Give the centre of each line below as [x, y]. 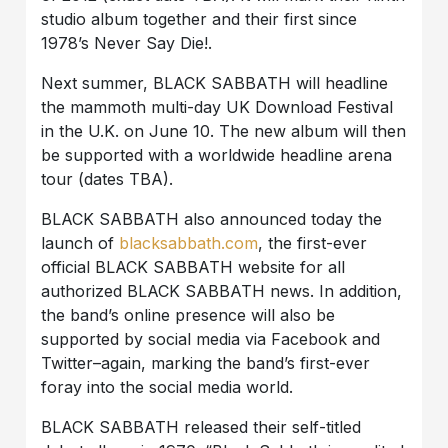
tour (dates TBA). [107, 179]
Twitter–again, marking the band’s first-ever [206, 363]
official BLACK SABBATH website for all [193, 267]
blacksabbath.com [189, 243]
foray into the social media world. [167, 387]
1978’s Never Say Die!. [127, 43]
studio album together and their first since [199, 19]
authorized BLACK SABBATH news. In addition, [222, 291]
